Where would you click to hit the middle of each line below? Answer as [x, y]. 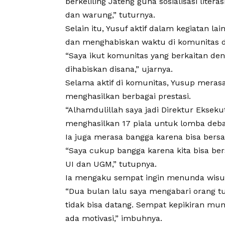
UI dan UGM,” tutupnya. [111, 164]
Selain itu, [85, 29]
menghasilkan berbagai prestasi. [128, 96]
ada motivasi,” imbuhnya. [114, 218]
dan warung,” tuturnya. [110, 15]
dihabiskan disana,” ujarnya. [119, 69]
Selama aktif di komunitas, [118, 83]
